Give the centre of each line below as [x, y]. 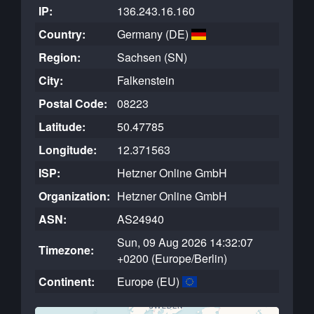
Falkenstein [146, 80]
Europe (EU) [150, 281]
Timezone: [66, 250]
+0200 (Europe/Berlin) [172, 258]
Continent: [67, 281]
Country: [62, 34]
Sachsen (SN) [152, 57]
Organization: [74, 196]
